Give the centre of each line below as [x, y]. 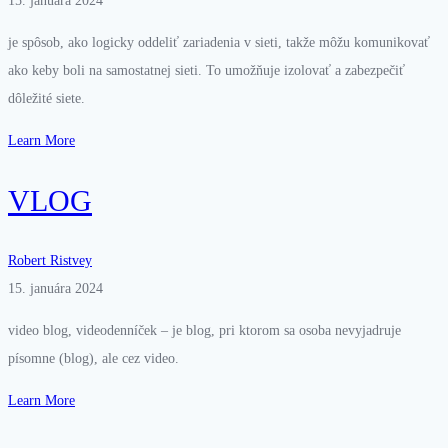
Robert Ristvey [50, 260]
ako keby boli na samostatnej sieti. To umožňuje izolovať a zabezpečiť [206, 71]
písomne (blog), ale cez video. [93, 358]
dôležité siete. [46, 99]
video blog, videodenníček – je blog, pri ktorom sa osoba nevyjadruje [204, 330]
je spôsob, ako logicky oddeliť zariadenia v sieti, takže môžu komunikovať [219, 43]
